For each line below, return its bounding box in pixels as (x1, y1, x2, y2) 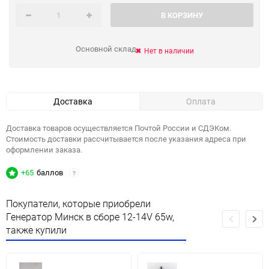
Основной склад (75, 43, 136, 54)
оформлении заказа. (6, 144, 82, 155)
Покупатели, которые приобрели (6, 197, 151, 210)
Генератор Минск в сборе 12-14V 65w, (6, 210, 174, 223)
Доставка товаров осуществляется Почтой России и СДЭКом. (6, 122, 231, 133)
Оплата (186, 95, 216, 107)
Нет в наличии (144, 45, 194, 55)
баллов (37, 167, 63, 178)
